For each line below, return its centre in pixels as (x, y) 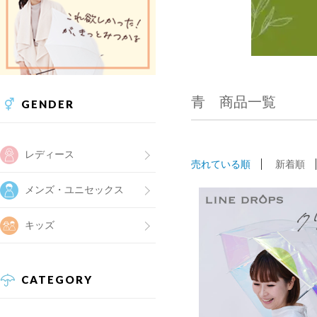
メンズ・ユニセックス (74, 190)
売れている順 (221, 164)
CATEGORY (57, 279)
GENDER (48, 104)
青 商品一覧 (234, 102)
